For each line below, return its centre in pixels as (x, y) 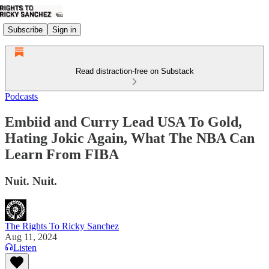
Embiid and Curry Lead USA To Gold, (123, 122)
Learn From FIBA (62, 154)
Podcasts (21, 96)
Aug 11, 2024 (31, 237)
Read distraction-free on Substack (134, 71)
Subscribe (25, 29)
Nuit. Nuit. (31, 181)
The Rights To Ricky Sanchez (62, 226)
